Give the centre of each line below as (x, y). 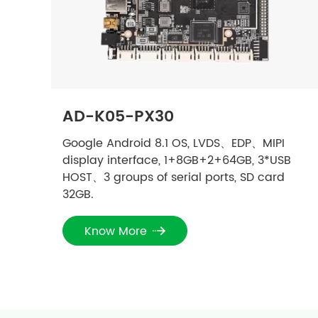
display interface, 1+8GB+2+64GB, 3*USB (177, 160)
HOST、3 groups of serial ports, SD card (174, 177)
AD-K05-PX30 (118, 116)
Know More (117, 231)
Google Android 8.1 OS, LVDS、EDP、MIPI (174, 143)
